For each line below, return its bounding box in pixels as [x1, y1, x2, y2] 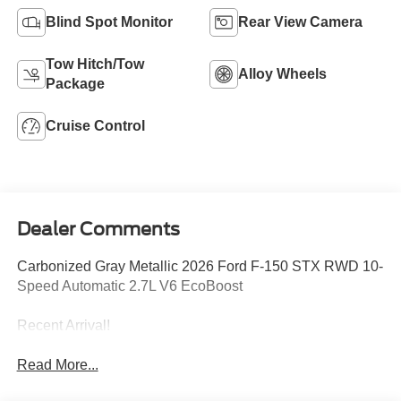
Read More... [16, 357, 98, 373]
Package [45, 76, 105, 92]
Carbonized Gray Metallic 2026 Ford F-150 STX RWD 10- [16, 258, 383, 274]
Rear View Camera [238, 14, 363, 30]
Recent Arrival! [16, 317, 110, 333]
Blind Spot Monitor [45, 14, 173, 30]
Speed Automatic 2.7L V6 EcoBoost [16, 277, 243, 294]
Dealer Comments [16, 218, 180, 240]
